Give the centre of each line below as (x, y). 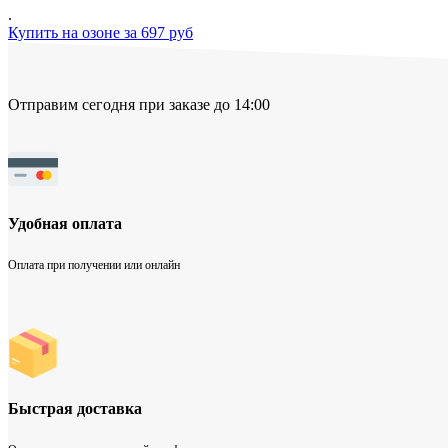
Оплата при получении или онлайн (94, 265)
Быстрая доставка (75, 408)
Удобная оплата (65, 224)
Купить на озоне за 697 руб (100, 32)
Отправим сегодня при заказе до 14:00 (139, 104)
